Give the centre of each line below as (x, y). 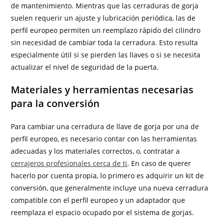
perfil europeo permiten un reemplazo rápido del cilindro (106, 30)
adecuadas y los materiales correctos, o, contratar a (96, 151)
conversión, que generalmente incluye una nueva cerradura (110, 188)
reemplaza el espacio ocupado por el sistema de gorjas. (103, 213)
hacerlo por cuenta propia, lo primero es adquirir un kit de (108, 176)
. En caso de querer (159, 164)
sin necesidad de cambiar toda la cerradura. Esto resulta (105, 43)
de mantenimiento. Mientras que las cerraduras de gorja (105, 6)
